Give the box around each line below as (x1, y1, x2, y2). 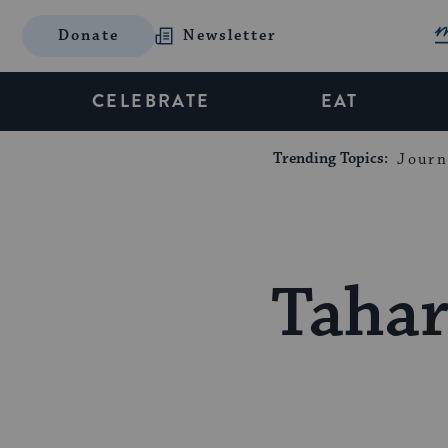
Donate (58, 26, 120, 45)
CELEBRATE (92, 88, 211, 114)
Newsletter (183, 26, 278, 45)
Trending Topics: (273, 149, 393, 168)
